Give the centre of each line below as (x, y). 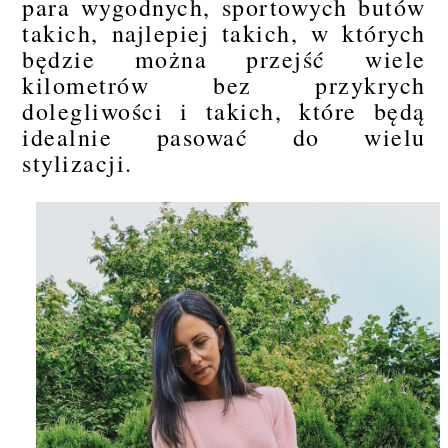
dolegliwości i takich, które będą (224, 110)
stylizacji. (77, 162)
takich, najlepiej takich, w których (224, 32)
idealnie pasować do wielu (224, 136)
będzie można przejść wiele (224, 58)
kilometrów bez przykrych (224, 84)
